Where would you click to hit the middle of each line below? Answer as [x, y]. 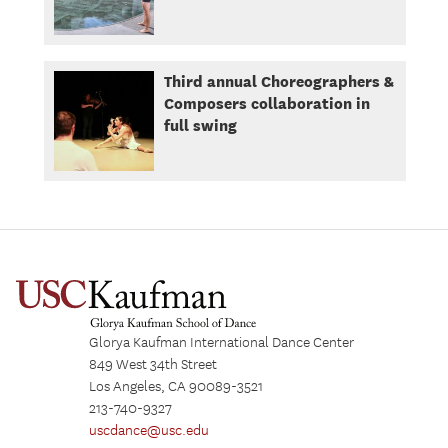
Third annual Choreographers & [278, 80]
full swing [200, 124]
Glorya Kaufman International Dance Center [221, 342]
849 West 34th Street [153, 364]
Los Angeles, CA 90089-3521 [176, 386]
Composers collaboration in [266, 102]
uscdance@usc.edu [149, 430]
